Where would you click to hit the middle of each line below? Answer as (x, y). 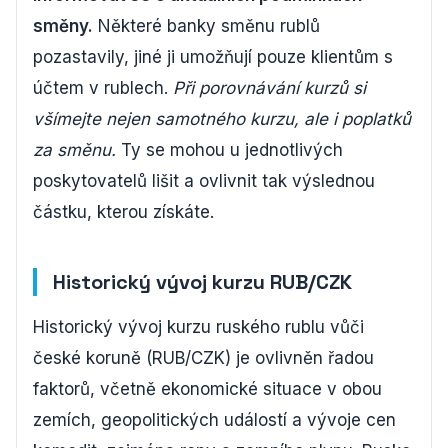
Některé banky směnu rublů (206, 26)
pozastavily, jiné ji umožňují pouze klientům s (213, 57)
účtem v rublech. (103, 88)
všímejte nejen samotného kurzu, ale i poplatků (222, 119)
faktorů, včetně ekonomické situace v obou (207, 389)
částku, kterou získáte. (123, 212)
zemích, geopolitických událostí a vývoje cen (214, 420)
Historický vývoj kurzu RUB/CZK (202, 282)
